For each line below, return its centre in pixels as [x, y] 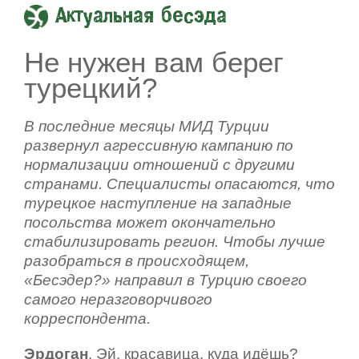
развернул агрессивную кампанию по [159, 146]
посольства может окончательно [150, 223]
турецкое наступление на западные [158, 204]
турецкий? [91, 89]
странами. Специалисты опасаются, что [179, 184]
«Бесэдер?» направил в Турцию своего [165, 280]
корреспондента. [87, 319]
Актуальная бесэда [141, 18]
